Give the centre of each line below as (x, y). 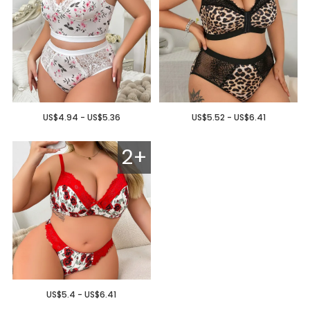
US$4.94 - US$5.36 (81, 117)
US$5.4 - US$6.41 (82, 294)
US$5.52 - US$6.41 (228, 117)
